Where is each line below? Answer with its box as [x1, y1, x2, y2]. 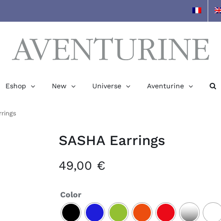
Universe [92, 82, 121, 90]
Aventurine [147, 82, 184, 90]
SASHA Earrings [59, 132, 165, 148]
